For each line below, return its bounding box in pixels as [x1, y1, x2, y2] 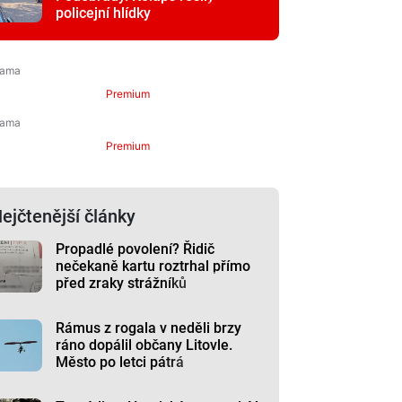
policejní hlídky [56, 4, 152, 22]
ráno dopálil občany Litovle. [56, 336, 233, 354]
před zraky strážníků [56, 274, 188, 292]
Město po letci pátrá [56, 353, 185, 371]
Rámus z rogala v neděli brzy [56, 319, 242, 336]
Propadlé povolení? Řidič [56, 240, 215, 258]
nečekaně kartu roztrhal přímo [56, 257, 251, 275]
